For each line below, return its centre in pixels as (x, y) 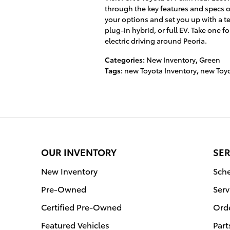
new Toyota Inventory (160, 70)
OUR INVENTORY (79, 152)
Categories (124, 60)
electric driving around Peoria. (156, 41)
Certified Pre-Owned (81, 207)
